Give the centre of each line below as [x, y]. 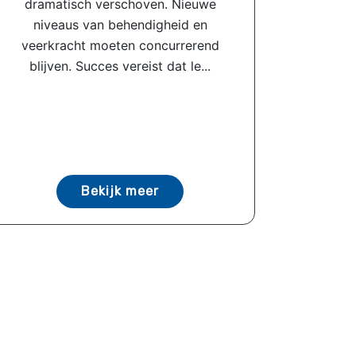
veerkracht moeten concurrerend [120, 45]
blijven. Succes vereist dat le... [120, 66]
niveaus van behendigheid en [120, 24]
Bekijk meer [120, 191]
